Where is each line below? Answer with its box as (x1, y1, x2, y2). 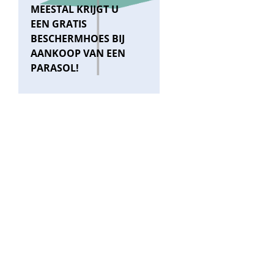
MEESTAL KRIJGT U (31, 2, 119, 17)
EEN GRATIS (31, 17, 87, 31)
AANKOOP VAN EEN (31, 46, 125, 61)
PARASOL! (31, 61, 79, 75)
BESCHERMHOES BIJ (31, 32, 125, 46)
